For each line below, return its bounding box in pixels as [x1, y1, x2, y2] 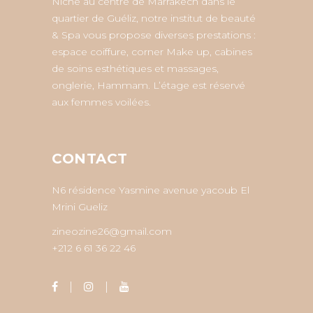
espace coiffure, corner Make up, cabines [52, 45, 252, 58]
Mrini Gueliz [52, 201, 108, 213]
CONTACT [52, 150, 128, 167]
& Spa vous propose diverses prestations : [52, 29, 256, 41]
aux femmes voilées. [52, 96, 151, 108]
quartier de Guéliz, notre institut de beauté [52, 12, 256, 24]
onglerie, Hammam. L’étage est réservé [52, 79, 245, 92]
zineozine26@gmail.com [52, 225, 172, 238]
